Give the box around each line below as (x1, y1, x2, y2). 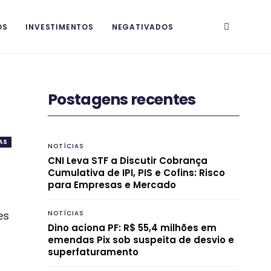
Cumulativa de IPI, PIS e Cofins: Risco (48, 166, 225, 179)
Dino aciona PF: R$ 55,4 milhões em (48, 221, 217, 234)
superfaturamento (48, 245, 139, 258)
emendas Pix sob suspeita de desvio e (48, 233, 234, 246)
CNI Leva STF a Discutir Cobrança (48, 154, 207, 167)
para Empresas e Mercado (48, 178, 176, 191)
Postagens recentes (48, 89, 196, 110)
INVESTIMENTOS (25, 22, 94, 32)
